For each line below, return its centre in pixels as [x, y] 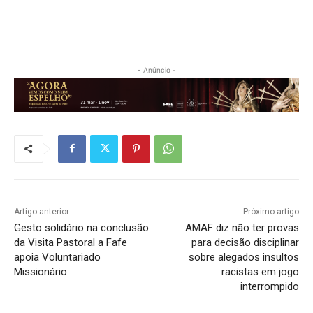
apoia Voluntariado [57, 257]
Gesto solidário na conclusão [81, 227]
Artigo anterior [42, 211]
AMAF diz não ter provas [242, 227]
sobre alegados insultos [243, 257]
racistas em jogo [260, 271]
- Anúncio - [156, 70]
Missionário [41, 271]
